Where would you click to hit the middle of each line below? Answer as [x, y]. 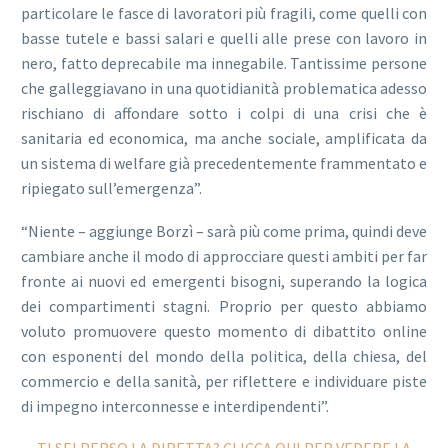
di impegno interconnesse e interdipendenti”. [175, 405]
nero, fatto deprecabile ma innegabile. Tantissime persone [224, 63]
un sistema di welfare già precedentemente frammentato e [224, 163]
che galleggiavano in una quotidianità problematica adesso [224, 88]
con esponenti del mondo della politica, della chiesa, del [224, 355]
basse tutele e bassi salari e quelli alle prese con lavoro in [224, 38]
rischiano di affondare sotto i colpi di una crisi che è [224, 113]
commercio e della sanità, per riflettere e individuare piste [224, 380]
